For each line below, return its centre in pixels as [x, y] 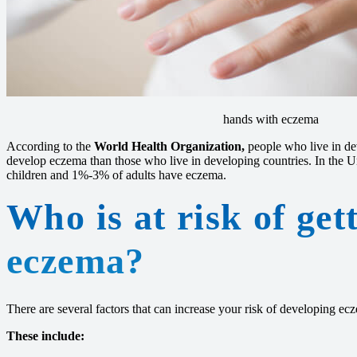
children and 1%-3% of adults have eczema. [116, 175]
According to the [50, 146]
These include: [45, 336]
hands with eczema [271, 119]
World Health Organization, [169, 146]
